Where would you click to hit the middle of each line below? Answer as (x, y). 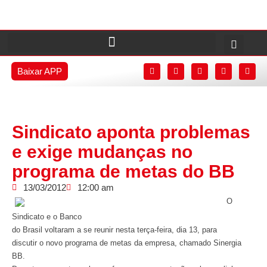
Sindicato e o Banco (47, 217)
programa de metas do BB (123, 171)
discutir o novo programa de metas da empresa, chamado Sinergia (127, 243)
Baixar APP (39, 71)
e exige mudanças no (102, 152)
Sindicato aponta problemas (131, 132)
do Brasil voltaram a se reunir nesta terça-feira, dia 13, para (114, 230)
